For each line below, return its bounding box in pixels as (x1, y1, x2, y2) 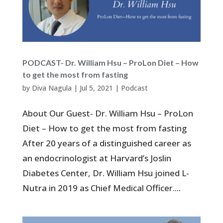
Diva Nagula (31, 83, 72, 93)
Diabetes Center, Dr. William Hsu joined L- (22, 167, 189, 179)
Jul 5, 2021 (79, 83, 113, 93)
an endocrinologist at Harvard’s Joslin (22, 152, 171, 164)
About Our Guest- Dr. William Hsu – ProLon (22, 107, 193, 119)
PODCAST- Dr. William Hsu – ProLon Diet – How (22, 57, 199, 67)
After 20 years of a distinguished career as (22, 137, 191, 149)
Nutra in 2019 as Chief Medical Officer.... (22, 182, 181, 194)
